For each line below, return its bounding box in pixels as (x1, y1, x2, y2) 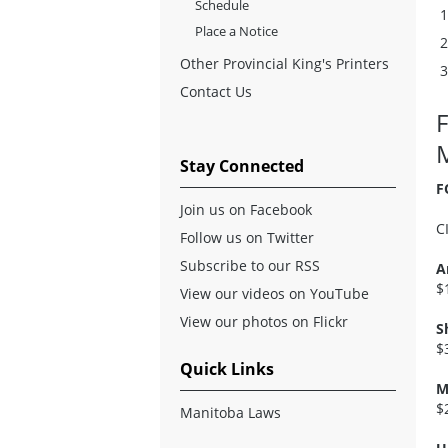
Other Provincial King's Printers (180, 53, 389, 73)
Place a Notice (195, 21, 278, 40)
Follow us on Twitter (180, 227, 314, 247)
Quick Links (180, 357, 274, 380)
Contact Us (180, 81, 252, 101)
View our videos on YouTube (180, 283, 369, 303)
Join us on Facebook (180, 199, 312, 219)
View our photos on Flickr (180, 311, 348, 331)
